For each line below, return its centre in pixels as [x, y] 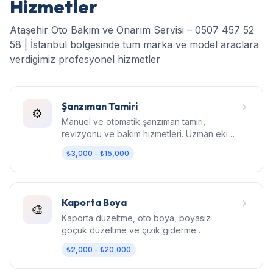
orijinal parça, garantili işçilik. [118, 146]
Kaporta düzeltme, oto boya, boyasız [136, 218]
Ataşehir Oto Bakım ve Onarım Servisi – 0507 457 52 [132, 30]
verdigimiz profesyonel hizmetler [85, 59]
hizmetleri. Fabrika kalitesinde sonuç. [135, 242]
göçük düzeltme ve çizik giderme [129, 230]
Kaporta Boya [94, 202]
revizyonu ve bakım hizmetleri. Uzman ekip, [149, 133]
